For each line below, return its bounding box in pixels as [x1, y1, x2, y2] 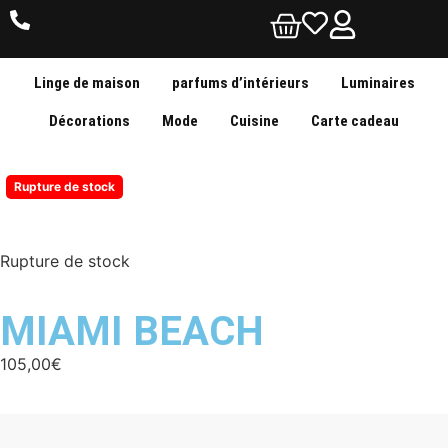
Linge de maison [33, 73, 140, 92]
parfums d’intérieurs [171, 73, 309, 92]
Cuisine [230, 111, 279, 130]
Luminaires [340, 73, 415, 92]
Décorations [49, 111, 130, 130]
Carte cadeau [311, 111, 399, 130]
